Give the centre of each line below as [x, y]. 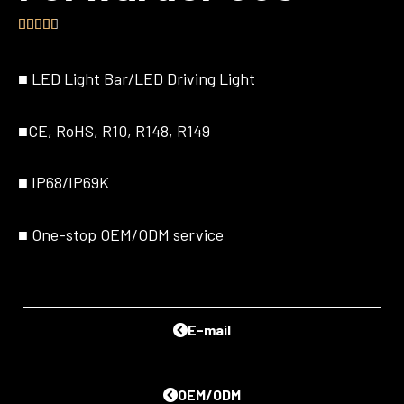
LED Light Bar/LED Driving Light [142, 78]
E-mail [209, 330]
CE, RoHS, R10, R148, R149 [119, 130]
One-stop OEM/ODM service [126, 234]
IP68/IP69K [69, 183]
